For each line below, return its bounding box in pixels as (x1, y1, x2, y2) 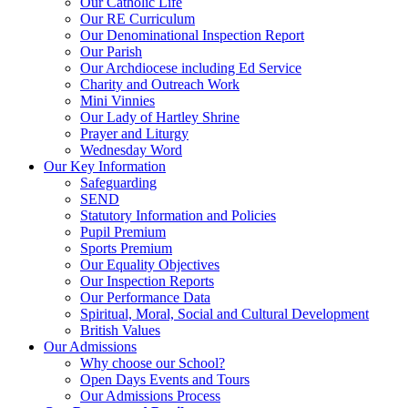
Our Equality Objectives (80, 256, 219, 272)
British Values (80, 321, 160, 338)
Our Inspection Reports (80, 272, 214, 289)
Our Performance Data (80, 289, 210, 305)
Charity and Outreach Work (80, 76, 240, 92)
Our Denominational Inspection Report (80, 26, 304, 43)
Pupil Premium (80, 223, 166, 240)
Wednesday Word (80, 141, 182, 158)
